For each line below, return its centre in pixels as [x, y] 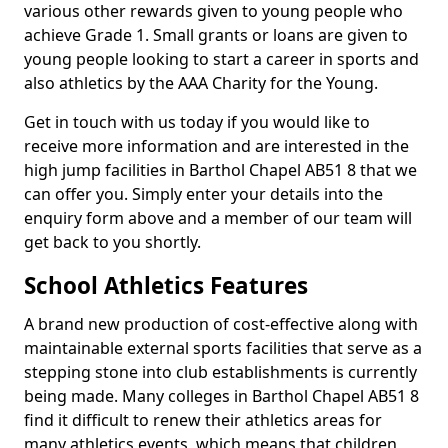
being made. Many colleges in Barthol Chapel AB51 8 [221, 396]
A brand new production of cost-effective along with [221, 324]
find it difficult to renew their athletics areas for [203, 420]
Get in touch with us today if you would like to [197, 122]
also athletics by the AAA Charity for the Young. [201, 83]
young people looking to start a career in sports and [221, 59]
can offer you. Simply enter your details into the [203, 194]
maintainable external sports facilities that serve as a [223, 348]
